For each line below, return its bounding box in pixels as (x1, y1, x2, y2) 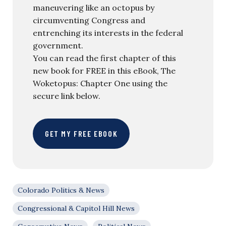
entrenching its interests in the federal (33, 27, 183, 38)
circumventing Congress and (33, 15, 145, 25)
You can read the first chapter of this (33, 52, 176, 63)
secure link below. (33, 90, 100, 101)
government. (33, 40, 83, 50)
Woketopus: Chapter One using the (33, 78, 167, 88)
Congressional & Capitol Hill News (18, 203, 135, 213)
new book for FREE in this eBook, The (33, 65, 176, 76)
